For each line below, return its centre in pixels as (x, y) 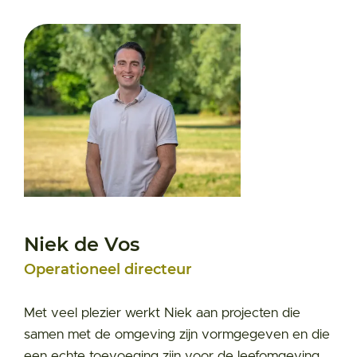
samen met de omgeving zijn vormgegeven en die (177, 335)
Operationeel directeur (108, 270)
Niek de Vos (82, 245)
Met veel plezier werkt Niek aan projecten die (162, 313)
